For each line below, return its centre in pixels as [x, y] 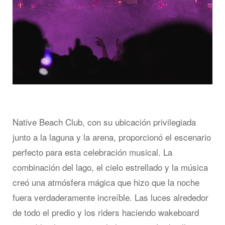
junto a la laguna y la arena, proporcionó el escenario [112, 137]
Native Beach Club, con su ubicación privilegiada [104, 122]
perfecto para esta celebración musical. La [92, 152]
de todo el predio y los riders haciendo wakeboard [106, 212]
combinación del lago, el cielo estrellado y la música [110, 167]
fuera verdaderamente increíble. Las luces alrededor [110, 197]
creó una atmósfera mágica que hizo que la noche [106, 182]
